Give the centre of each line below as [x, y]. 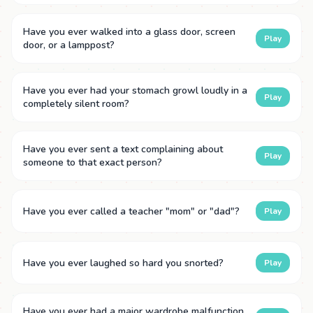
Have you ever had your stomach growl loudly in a [135, 91]
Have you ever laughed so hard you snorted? [123, 263]
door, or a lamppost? [69, 45]
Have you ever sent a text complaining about [123, 150]
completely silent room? [76, 104]
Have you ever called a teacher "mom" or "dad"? [131, 211]
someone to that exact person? [93, 163]
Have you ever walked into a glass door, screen [129, 32]
